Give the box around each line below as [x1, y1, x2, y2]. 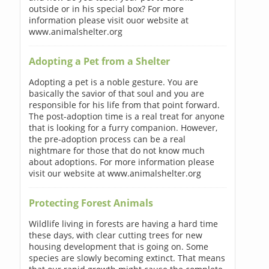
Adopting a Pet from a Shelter [28, 54, 170, 68]
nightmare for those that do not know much [28, 144, 205, 156]
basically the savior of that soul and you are [28, 87, 204, 99]
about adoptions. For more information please [28, 156, 214, 168]
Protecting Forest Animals [28, 196, 153, 210]
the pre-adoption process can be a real [28, 133, 186, 145]
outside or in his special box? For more [28, 2, 184, 14]
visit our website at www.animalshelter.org [28, 167, 201, 179]
